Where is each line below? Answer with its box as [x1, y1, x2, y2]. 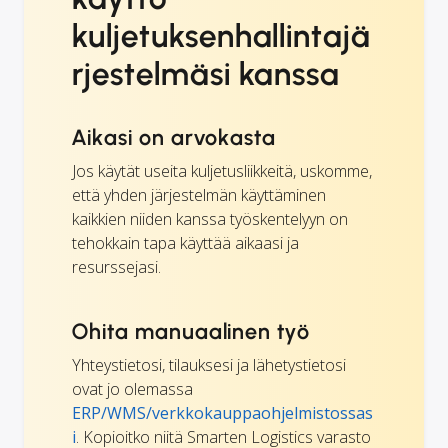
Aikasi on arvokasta [72, 123, 277, 151]
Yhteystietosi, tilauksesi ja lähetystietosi [72, 353, 346, 376]
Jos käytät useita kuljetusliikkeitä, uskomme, [72, 159, 372, 182]
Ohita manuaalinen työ [72, 317, 311, 345]
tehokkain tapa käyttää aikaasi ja [72, 231, 299, 254]
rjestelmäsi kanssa [72, 54, 341, 93]
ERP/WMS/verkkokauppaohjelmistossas [72, 401, 373, 424]
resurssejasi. [72, 255, 161, 278]
